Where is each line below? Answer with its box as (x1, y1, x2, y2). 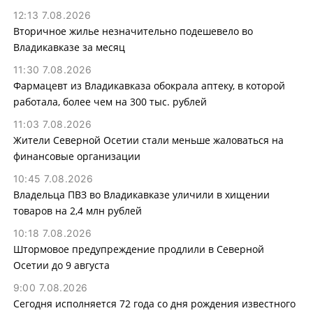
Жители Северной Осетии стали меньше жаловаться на (13, 133, 284, 147)
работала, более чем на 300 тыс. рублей (13, 94, 207, 108)
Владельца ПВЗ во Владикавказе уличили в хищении (13, 187, 270, 201)
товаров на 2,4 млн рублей (13, 203, 142, 217)
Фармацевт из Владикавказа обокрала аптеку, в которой (13, 78, 285, 92)
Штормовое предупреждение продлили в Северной (13, 242, 264, 256)
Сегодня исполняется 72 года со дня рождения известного (13, 296, 296, 310)
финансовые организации (13, 149, 140, 163)
